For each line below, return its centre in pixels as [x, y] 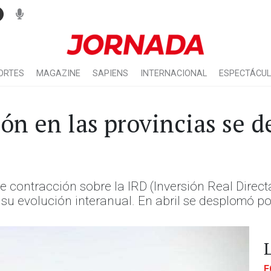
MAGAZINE [58, 73]
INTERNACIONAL [174, 73]
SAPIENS [110, 73]
